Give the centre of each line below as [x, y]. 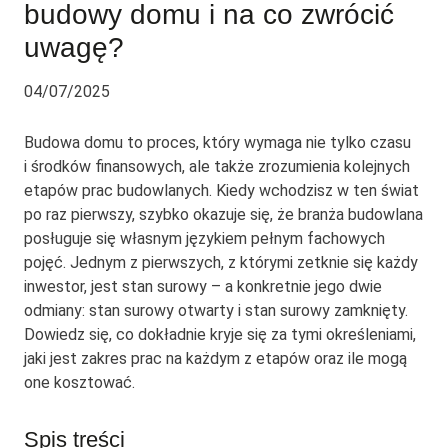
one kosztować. [79, 383]
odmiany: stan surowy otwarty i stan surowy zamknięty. [216, 311]
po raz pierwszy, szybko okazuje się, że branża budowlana [223, 215]
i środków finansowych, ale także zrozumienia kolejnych [217, 167]
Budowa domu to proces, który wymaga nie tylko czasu [217, 143]
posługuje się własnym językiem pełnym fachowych [204, 239]
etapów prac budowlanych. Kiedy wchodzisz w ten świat [221, 191]
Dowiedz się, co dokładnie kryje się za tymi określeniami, [220, 335]
